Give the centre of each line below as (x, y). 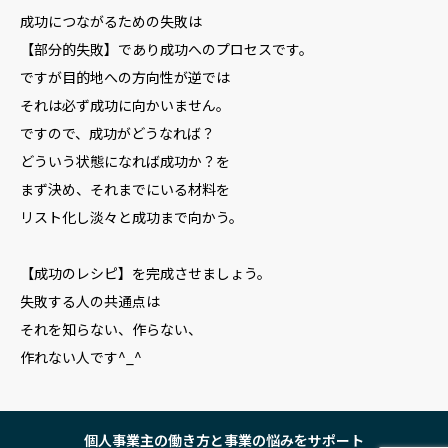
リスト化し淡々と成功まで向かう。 (131, 217)
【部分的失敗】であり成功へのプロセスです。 (166, 49)
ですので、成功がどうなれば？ (117, 133)
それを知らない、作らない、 (111, 329)
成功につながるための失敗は (111, 21)
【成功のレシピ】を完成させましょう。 (145, 273)
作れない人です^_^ (81, 357)
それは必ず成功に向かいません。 (125, 105)
